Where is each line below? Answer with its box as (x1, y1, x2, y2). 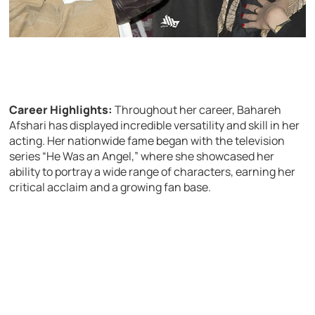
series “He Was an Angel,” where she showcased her (9, 148, 275, 164)
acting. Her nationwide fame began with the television (9, 132, 285, 148)
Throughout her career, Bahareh (112, 101, 282, 117)
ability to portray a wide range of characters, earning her (9, 163, 296, 179)
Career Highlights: (9, 101, 113, 117)
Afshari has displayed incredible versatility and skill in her (9, 117, 300, 133)
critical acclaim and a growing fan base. (9, 179, 212, 195)
